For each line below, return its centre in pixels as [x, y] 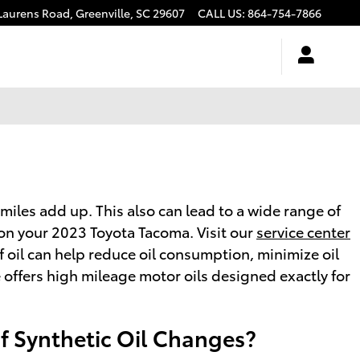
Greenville [103, 13]
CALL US [220, 13]
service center [303, 231]
